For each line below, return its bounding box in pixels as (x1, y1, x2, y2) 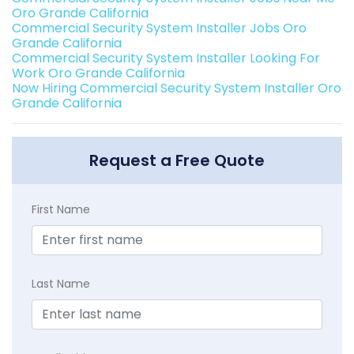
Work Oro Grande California (12, 64, 185, 83)
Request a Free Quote (89, 149, 265, 172)
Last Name (32, 276, 90, 292)
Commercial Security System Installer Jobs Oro (12, 19, 307, 38)
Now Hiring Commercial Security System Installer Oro (12, 79, 341, 98)
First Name (32, 201, 90, 218)
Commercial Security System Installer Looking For (12, 49, 320, 68)
